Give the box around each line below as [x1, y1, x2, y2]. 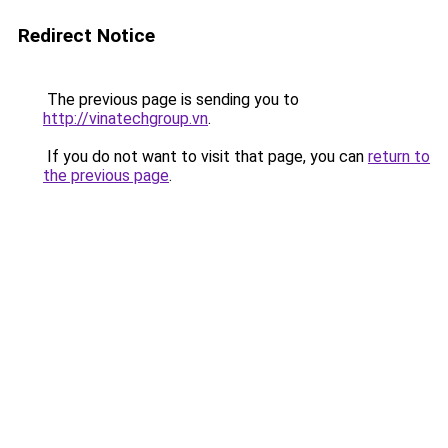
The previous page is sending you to [43, 90, 299, 109]
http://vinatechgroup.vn [43, 109, 208, 128]
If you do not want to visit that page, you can [43, 147, 368, 166]
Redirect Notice [18, 24, 155, 47]
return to [368, 147, 430, 166]
